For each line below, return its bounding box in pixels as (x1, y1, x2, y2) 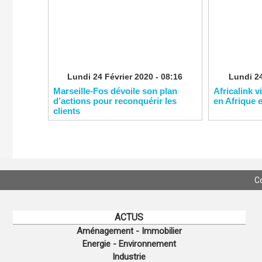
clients (53, 106, 80, 116)
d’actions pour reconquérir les (53, 96, 177, 106)
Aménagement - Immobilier (76, 226, 182, 237)
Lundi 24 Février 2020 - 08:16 (67, 72, 182, 81)
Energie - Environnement (82, 239, 176, 250)
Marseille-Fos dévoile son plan (53, 86, 177, 96)
